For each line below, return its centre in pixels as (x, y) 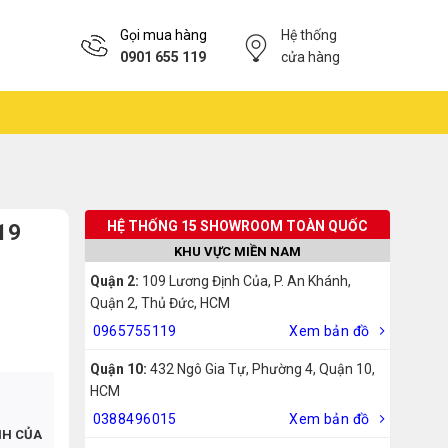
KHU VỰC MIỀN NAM (237, 251)
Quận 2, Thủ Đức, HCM (159, 303)
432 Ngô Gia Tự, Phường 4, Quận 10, (260, 369)
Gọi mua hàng (163, 34)
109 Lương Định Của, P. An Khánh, (244, 281)
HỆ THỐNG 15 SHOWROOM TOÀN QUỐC (237, 226)
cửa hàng (310, 56)
